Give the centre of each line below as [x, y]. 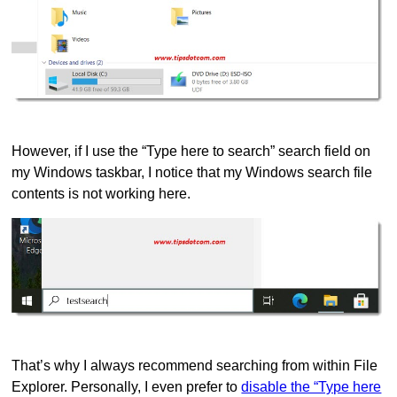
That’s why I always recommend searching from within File [195, 365]
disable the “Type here [311, 386]
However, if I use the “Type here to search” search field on [191, 151]
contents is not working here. [101, 193]
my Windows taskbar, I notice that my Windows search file [192, 172]
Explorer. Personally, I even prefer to [127, 386]
